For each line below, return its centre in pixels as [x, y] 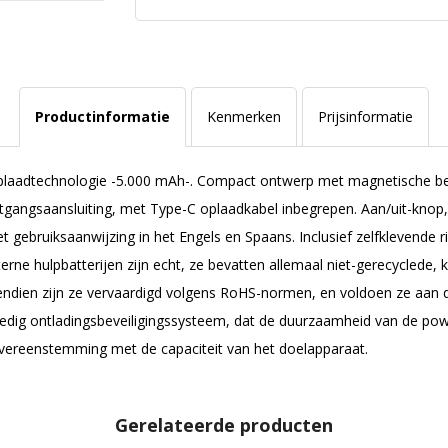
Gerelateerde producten [224, 425]
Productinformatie [102, 116]
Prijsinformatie [365, 116]
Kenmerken [243, 116]
